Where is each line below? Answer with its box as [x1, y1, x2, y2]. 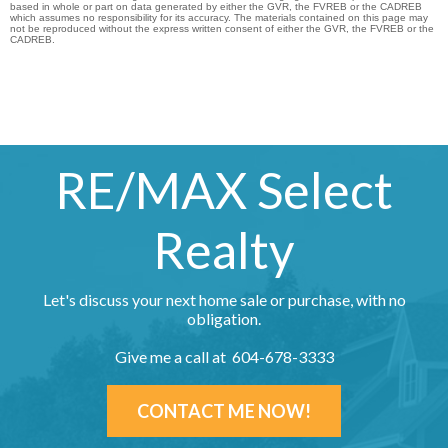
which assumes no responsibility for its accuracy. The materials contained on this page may [10, 11, 428, 23]
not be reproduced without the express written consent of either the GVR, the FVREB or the [10, 22, 434, 34]
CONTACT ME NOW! [137, 399, 311, 422]
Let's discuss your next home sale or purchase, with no [42, 289, 406, 309]
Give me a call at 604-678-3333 [114, 346, 334, 366]
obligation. [187, 308, 261, 328]
